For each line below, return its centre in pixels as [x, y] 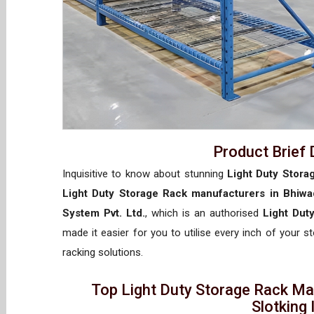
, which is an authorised [204, 213]
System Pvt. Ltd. [104, 213]
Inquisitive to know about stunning [145, 173]
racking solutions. [105, 252]
